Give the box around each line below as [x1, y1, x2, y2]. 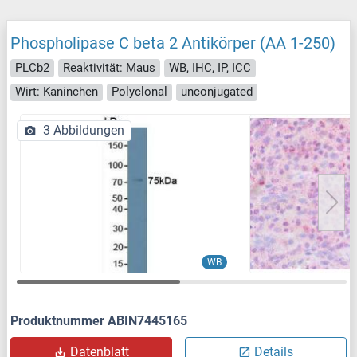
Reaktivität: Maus [63, 60, 155, 75]
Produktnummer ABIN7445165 [10, 313, 187, 329]
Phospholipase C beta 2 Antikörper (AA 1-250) [10, 33, 335, 53]
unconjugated [181, 84, 253, 100]
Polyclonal [112, 84, 167, 100]
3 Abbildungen [43, 123, 124, 139]
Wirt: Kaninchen [15, 84, 98, 100]
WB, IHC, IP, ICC [169, 60, 251, 75]
